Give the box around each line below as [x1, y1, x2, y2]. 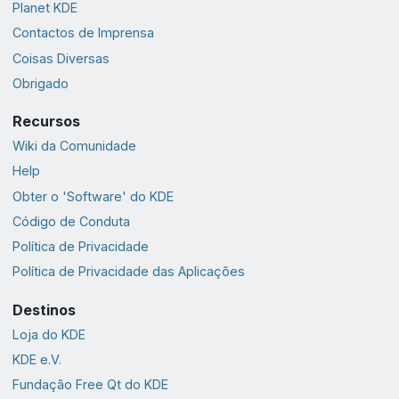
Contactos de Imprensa [12, 25, 154, 41]
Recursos [12, 112, 80, 131]
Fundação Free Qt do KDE [12, 377, 168, 393]
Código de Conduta [12, 213, 130, 229]
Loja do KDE [12, 326, 85, 342]
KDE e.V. [12, 351, 61, 367]
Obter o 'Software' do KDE [12, 188, 174, 204]
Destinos [12, 300, 76, 319]
